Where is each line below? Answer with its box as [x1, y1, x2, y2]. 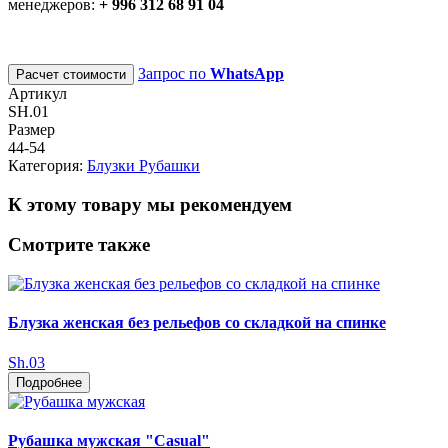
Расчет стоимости [16, 67, 126, 82]
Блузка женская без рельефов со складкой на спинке [8, 314, 386, 332]
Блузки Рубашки [87, 157, 200, 174]
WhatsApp [210, 65, 284, 82]
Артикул [8, 85, 67, 102]
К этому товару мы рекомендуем [8, 193, 292, 215]
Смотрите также [8, 234, 150, 256]
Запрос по [138, 65, 210, 82]
